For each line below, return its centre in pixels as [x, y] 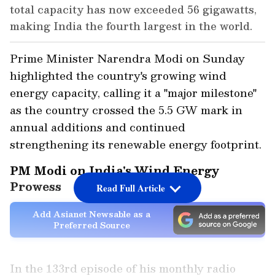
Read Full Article [130, 188]
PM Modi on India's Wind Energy [115, 171]
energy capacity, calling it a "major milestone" [133, 93]
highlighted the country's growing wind [118, 76]
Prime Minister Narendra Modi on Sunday [127, 58]
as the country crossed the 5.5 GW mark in [126, 110]
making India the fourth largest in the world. [131, 26]
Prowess [36, 187]
